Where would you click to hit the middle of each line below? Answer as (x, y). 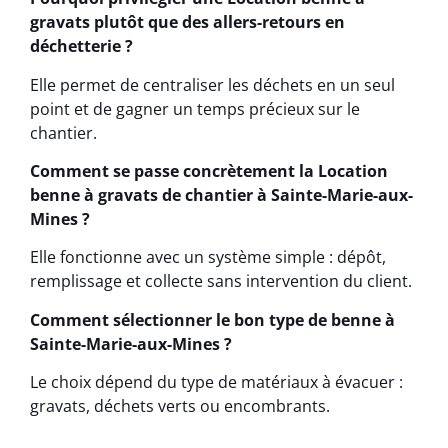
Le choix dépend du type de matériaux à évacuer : (216, 382)
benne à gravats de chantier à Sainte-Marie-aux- (221, 194)
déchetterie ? (81, 46)
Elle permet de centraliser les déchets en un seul (212, 84)
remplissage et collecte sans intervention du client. (221, 281)
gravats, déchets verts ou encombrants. (180, 406)
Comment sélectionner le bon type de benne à (212, 319)
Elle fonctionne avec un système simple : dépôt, (208, 257)
